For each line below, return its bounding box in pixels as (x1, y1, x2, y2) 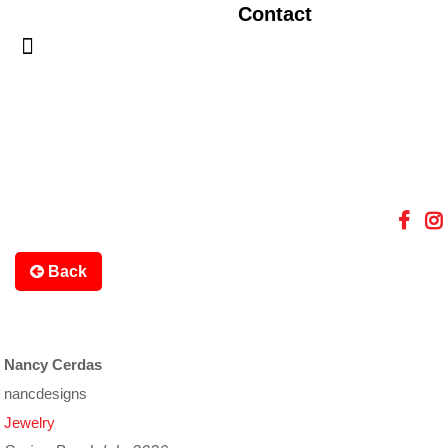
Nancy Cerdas (4, 356, 103, 373)
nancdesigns (4, 385, 88, 402)
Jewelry (4, 414, 56, 431)
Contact (237, 3, 312, 25)
